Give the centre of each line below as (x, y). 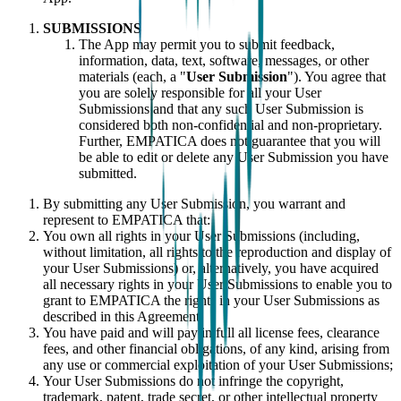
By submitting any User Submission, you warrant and (194, 203)
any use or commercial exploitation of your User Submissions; (218, 364)
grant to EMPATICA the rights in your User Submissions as (211, 300)
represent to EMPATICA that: (127, 219)
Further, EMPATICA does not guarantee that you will (230, 141)
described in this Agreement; (123, 316)
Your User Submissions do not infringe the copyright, (193, 380)
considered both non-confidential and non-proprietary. (230, 124)
